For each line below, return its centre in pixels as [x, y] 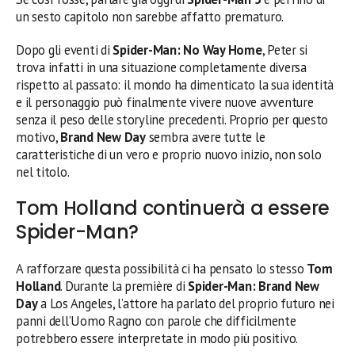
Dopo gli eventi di [65, 50]
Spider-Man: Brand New [254, 286]
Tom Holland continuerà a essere [173, 208]
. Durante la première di [124, 286]
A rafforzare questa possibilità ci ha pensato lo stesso [162, 269]
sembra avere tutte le [205, 137]
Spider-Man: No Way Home [187, 50]
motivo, [38, 137]
